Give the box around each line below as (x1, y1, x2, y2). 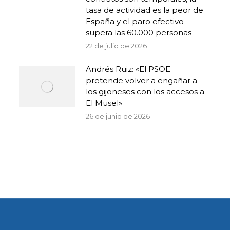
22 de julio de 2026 (85, 42, 147, 50)
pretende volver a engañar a (85, 75, 197, 85)
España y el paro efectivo (85, 16, 184, 26)
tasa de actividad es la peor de (85, 5, 203, 15)
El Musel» (85, 98, 122, 108)
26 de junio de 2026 (85, 112, 150, 120)
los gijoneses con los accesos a (85, 87, 204, 97)
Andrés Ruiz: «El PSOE (85, 64, 170, 74)
